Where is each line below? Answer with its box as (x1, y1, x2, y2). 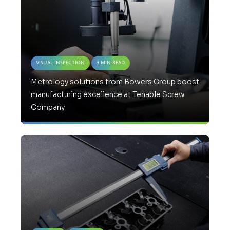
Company (31, 103, 65, 112)
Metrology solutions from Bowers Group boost (31, 77, 199, 87)
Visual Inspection (36, 60, 85, 66)
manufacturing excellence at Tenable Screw (31, 90, 185, 100)
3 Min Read (97, 60, 125, 66)
